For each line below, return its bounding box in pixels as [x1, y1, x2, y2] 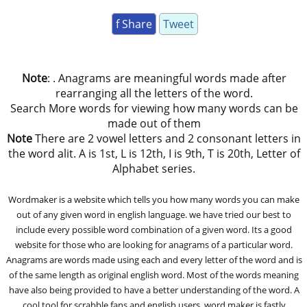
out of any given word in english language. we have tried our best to [16, 208, 292, 221]
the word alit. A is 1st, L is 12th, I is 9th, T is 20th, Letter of [8, 145, 300, 161]
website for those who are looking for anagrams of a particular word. [15, 238, 293, 251]
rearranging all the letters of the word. [55, 85, 253, 101]
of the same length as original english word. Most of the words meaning [9, 268, 299, 281]
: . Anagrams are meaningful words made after [47, 70, 286, 86]
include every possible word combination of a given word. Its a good [16, 223, 293, 236]
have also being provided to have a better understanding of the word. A [8, 283, 299, 296]
